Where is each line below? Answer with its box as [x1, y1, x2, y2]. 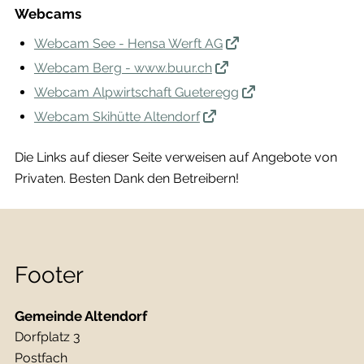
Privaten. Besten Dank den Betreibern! [14, 170, 239, 186]
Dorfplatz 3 [14, 328, 80, 344]
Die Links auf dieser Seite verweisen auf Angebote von [14, 149, 337, 165]
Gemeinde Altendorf [14, 307, 147, 324]
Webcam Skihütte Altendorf [33, 108, 200, 124]
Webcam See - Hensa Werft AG [33, 35, 223, 51]
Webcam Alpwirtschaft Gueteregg [33, 84, 239, 100]
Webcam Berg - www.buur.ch [33, 59, 212, 76]
